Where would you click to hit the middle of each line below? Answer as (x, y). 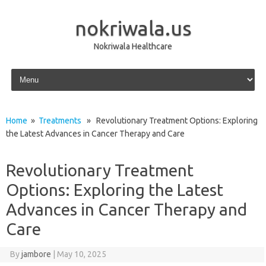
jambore (36, 254)
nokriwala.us (133, 28)
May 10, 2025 (81, 254)
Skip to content (37, 71)
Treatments (60, 121)
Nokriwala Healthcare (133, 46)
